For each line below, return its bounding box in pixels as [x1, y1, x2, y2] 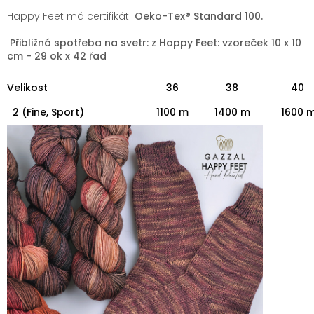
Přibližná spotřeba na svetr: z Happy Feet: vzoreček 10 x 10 [10, 35, 301, 50]
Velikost [7, 80, 48, 95]
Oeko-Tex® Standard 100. [132, 8, 263, 23]
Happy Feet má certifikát [7, 8, 132, 23]
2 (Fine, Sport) [7, 104, 84, 119]
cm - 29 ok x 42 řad [7, 48, 107, 63]
